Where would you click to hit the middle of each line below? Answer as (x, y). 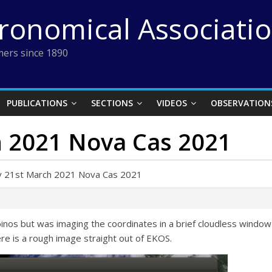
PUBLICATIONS (37, 103)
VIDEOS (172, 103)
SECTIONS (112, 103)
